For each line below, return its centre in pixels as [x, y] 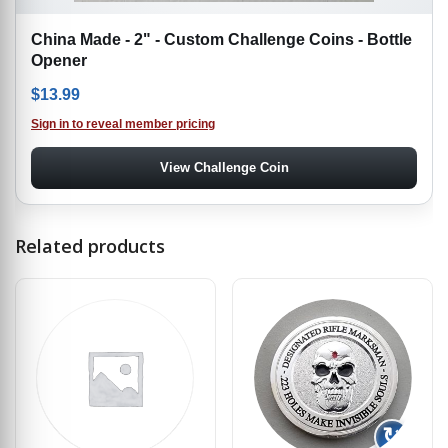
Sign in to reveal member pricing [123, 123]
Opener [59, 60]
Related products [90, 245]
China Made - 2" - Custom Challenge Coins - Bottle [221, 39]
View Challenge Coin [224, 167]
